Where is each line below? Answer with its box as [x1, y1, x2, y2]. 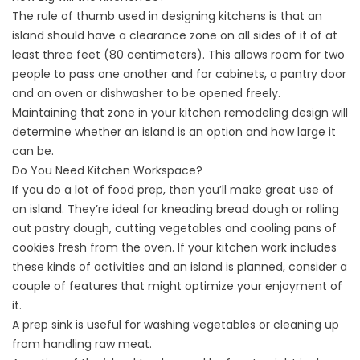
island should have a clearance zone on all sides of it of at [12, 27, 337, 44]
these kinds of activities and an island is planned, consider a [12, 259, 347, 276]
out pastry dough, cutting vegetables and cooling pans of [12, 220, 337, 237]
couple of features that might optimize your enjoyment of [12, 278, 342, 295]
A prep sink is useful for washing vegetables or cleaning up [12, 317, 339, 333]
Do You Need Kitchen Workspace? [12, 162, 202, 179]
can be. [12, 143, 54, 160]
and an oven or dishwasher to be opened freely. [12, 85, 280, 102]
